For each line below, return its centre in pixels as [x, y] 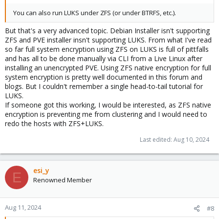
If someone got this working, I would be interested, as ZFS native [108, 105]
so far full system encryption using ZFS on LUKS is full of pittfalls [107, 49]
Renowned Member [63, 180]
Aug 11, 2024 [23, 207]
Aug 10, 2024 [191, 140]
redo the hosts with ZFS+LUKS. [54, 123]
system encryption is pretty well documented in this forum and [104, 77]
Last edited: [157, 140]
